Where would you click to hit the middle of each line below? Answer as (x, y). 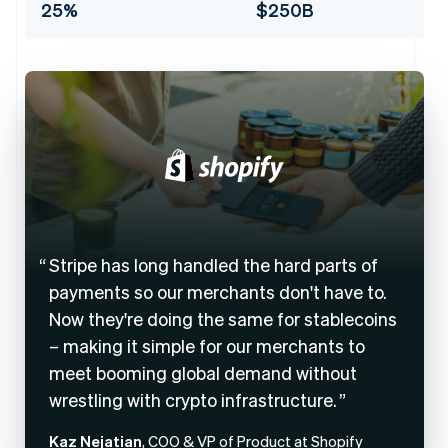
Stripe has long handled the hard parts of (213, 264)
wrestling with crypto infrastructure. (192, 399)
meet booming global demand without (202, 372)
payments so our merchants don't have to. (217, 291)
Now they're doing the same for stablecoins (222, 318)
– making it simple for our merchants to (206, 345)
